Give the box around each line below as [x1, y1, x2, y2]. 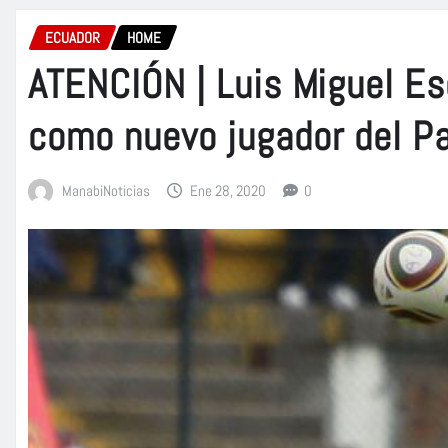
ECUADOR [45, 27, 100, 47]
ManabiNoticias [61, 181, 150, 201]
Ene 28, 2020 [190, 181, 267, 201]
